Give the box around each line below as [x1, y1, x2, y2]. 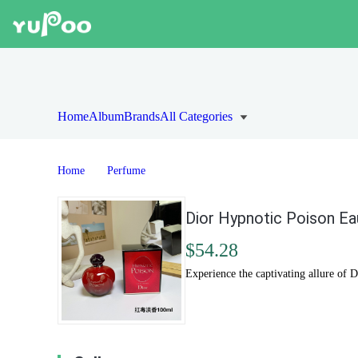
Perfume [107, 165, 145, 177]
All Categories [160, 109, 233, 123]
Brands [124, 109, 160, 123]
